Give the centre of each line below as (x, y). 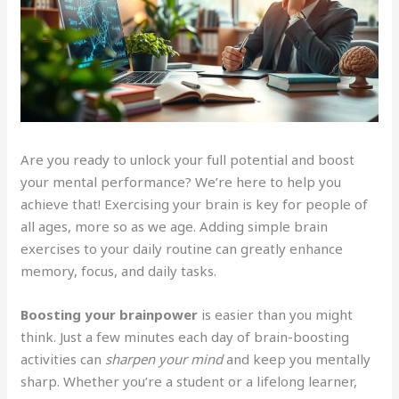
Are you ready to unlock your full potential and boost (188, 159)
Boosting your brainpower (110, 314)
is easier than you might (276, 314)
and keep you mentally (297, 359)
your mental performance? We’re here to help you (181, 182)
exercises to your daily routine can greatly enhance (182, 248)
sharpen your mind (164, 359)
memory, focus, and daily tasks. (119, 271)
